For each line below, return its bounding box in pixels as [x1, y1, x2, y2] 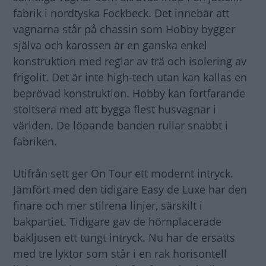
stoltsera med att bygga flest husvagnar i [13, 102, 216, 116]
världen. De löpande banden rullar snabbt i [13, 118, 228, 132]
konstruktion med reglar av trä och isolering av [13, 53, 246, 68]
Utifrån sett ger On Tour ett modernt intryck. [13, 166, 233, 180]
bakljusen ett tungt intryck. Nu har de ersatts [13, 230, 235, 245]
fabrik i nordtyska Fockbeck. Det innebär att [13, 5, 229, 20]
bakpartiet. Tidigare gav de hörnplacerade [13, 214, 221, 229]
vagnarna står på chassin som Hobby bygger [13, 21, 235, 36]
